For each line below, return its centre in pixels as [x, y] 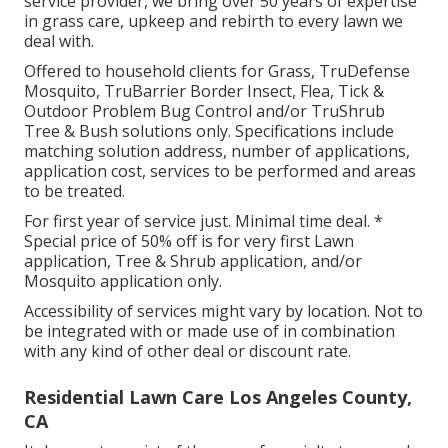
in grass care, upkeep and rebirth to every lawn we [213, 20]
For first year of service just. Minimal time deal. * [203, 220]
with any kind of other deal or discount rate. [187, 350]
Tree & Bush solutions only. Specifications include [209, 130]
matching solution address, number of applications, [217, 150]
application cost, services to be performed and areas [220, 170]
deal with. [59, 40]
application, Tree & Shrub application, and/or [193, 260]
